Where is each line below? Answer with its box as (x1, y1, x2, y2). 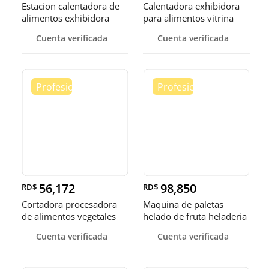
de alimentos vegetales (22, 210, 116, 223)
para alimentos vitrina (143, 12, 234, 25)
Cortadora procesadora (22, 198, 117, 211)
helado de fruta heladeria (143, 210, 247, 223)
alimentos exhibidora (22, 12, 109, 25)
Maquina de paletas (143, 198, 223, 211)
